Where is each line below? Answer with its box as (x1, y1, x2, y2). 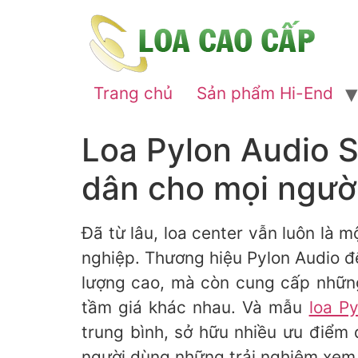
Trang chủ (93, 83, 173, 103)
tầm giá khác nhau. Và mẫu (82, 297, 309, 317)
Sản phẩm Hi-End (197, 83, 333, 103)
